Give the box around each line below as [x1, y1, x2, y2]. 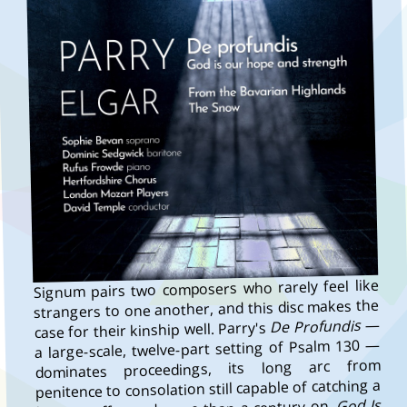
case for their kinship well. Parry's [34, 317, 271, 342]
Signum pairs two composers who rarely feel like [33, 274, 379, 303]
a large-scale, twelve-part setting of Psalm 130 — [34, 334, 381, 362]
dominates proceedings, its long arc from [35, 354, 381, 382]
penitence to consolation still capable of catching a [35, 374, 382, 402]
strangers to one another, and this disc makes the [33, 294, 380, 323]
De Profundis [269, 314, 362, 338]
